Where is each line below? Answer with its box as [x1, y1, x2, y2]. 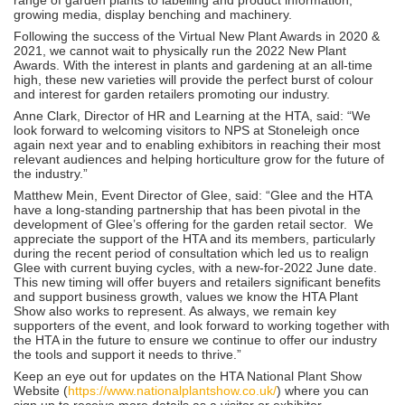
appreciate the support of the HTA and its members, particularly [14, 231, 375, 246]
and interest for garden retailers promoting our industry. [14, 86, 330, 101]
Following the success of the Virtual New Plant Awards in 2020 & [14, 28, 380, 43]
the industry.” [14, 165, 88, 181]
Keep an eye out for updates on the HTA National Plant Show [14, 368, 362, 383]
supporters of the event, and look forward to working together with [14, 317, 390, 333]
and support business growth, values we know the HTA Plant [14, 288, 358, 304]
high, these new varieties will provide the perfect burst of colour [14, 71, 373, 87]
